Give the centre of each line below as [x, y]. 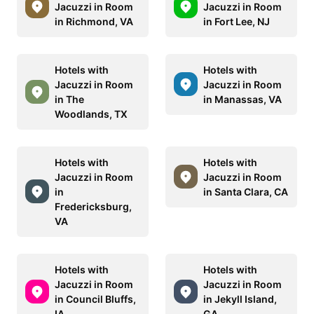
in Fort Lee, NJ [237, 21]
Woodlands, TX [91, 114]
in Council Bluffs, [95, 299]
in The [69, 99]
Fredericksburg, [93, 206]
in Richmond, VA [94, 21]
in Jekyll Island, [240, 299]
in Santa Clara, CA [246, 191]
